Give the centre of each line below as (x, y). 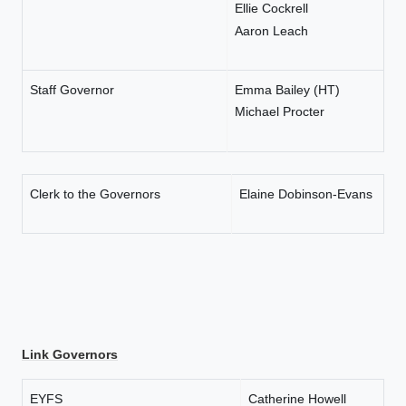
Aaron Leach (273, 30)
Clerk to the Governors (122, 193)
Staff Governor (74, 89)
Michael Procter (281, 111)
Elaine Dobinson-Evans (308, 193)
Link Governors (70, 354)
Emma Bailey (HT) (287, 89)
